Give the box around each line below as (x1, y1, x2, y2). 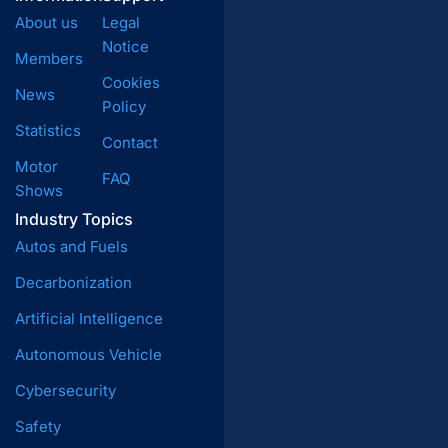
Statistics (15, 120, 81, 140)
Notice (102, 36, 150, 56)
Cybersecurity (15, 380, 116, 400)
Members (15, 48, 83, 68)
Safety (15, 416, 61, 436)
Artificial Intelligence (15, 308, 163, 328)
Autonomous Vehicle (15, 344, 162, 364)
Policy (102, 96, 147, 116)
